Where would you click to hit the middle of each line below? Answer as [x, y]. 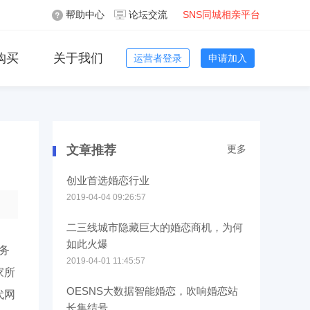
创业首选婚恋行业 [108, 180]
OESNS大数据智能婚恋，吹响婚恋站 [152, 291]
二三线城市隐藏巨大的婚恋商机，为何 [155, 227]
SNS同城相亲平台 [221, 15]
